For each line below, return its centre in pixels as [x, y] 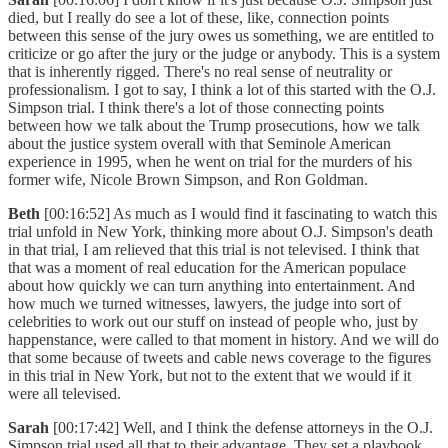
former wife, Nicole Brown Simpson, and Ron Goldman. [192, 180]
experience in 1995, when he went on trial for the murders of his [210, 162]
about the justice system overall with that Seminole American [199, 144]
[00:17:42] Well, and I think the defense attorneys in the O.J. [243, 428]
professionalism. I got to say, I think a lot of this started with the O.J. [222, 90]
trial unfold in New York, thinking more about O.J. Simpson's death [220, 232]
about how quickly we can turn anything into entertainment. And [211, 286]
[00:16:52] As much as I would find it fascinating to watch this [240, 214]
